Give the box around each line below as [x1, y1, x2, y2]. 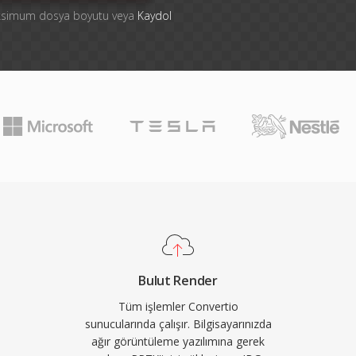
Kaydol [137, 8, 172, 23]
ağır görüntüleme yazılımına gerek [91, 334, 265, 349]
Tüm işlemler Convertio [118, 299, 238, 314]
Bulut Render [138, 272, 218, 289]
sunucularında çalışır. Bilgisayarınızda [84, 316, 272, 331]
